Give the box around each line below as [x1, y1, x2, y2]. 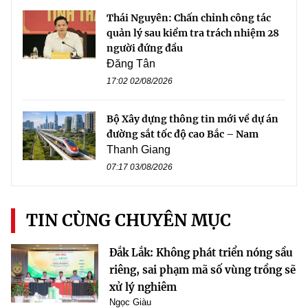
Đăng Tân [107, 58, 155, 70]
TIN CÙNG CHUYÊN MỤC [26, 210, 231, 232]
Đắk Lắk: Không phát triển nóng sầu [109, 246, 293, 260]
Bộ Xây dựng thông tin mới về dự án [107, 113, 278, 126]
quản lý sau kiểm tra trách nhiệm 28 [107, 27, 279, 40]
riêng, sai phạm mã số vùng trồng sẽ [109, 263, 296, 277]
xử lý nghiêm [109, 280, 177, 294]
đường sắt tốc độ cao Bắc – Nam [107, 128, 258, 141]
